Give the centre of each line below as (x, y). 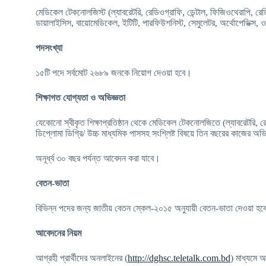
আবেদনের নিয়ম (58, 233)
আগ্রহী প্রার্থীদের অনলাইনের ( (82, 258)
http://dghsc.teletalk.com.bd (179, 258)
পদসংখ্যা (49, 48)
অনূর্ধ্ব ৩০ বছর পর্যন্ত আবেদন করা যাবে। (98, 158)
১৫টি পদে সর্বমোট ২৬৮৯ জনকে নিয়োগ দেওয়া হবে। (114, 73)
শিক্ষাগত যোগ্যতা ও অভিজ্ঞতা (80, 98)
